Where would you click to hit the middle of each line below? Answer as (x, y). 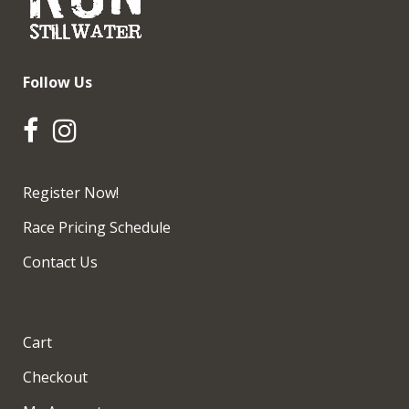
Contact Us (60, 262)
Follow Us (58, 82)
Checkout (55, 377)
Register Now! (71, 193)
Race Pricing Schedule (97, 227)
